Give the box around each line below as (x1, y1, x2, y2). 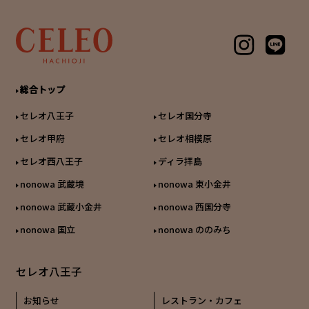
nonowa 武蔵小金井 (19, 200, 102, 214)
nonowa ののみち (157, 223, 231, 237)
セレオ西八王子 (19, 154, 83, 168)
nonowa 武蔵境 (19, 177, 84, 191)
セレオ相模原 (157, 132, 212, 146)
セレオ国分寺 (157, 109, 212, 123)
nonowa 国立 (19, 223, 75, 237)
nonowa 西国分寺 (157, 200, 231, 214)
